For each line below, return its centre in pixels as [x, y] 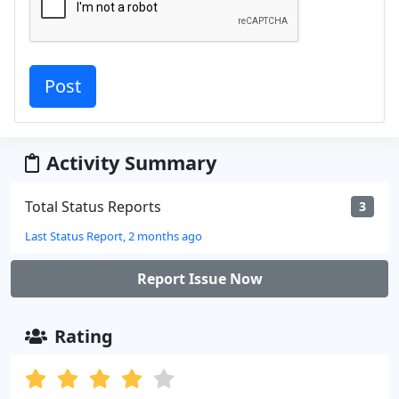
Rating [84, 336]
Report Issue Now [199, 278]
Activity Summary [131, 162]
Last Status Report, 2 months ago [114, 236]
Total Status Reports [93, 206]
